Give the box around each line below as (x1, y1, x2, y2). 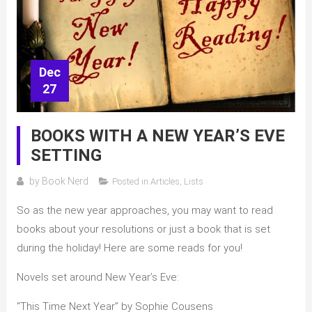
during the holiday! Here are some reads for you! (16, 242, 242, 255)
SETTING (30, 146, 102, 166)
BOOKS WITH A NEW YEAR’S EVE (30, 126, 285, 146)
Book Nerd (41, 175, 88, 187)
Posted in (111, 176, 150, 187)
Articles (150, 176, 180, 187)
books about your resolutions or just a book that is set (16, 223, 270, 236)
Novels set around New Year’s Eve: (16, 271, 179, 284)
